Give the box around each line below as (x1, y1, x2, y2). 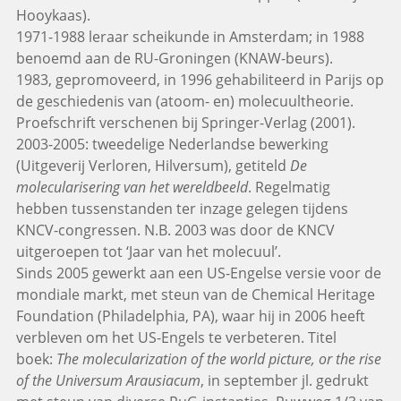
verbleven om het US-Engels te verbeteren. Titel (15, 327, 337, 347)
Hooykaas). (15, 4, 90, 25)
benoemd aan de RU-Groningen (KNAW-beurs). (15, 47, 333, 68)
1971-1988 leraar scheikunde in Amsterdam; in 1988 (15, 26, 364, 47)
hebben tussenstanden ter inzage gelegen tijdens (15, 198, 348, 218)
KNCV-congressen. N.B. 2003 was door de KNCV (15, 219, 335, 240)
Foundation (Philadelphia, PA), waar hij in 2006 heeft (15, 305, 365, 326)
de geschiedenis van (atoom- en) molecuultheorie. (15, 90, 354, 111)
